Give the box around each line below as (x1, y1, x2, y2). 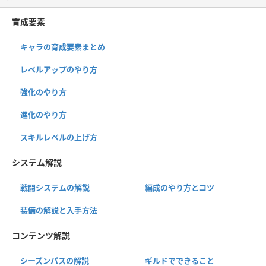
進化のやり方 (20, 109, 66, 120)
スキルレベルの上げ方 (20, 131, 97, 142)
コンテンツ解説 (12, 229, 70, 241)
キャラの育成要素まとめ (20, 41, 105, 52)
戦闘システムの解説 (20, 182, 90, 193)
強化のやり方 (20, 86, 66, 97)
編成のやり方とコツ (144, 182, 214, 193)
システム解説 (12, 156, 62, 168)
